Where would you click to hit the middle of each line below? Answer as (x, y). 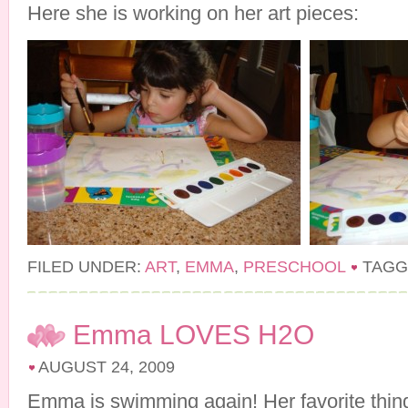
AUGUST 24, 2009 (107, 367)
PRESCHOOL (294, 267)
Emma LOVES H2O (194, 335)
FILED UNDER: (86, 267)
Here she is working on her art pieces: (193, 13)
